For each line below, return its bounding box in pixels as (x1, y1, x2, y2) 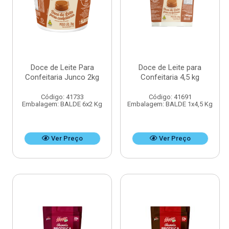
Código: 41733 (40, 93, 84, 101)
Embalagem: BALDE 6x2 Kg (22, 100, 102, 108)
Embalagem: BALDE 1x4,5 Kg (127, 100, 213, 108)
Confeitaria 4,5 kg (141, 73, 199, 82)
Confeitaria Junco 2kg (25, 73, 99, 82)
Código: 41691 (148, 93, 192, 101)
